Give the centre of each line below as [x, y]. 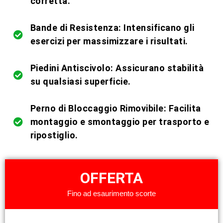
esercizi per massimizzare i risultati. [109, 41]
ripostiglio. [54, 135]
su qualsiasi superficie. [80, 81]
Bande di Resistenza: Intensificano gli [112, 28]
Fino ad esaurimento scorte [111, 193]
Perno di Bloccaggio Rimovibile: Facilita [115, 108]
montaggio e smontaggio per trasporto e [120, 122]
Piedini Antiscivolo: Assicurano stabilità [117, 68]
